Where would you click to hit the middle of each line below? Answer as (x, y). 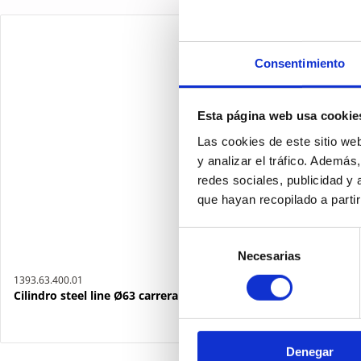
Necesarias (269, 255)
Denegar (310, 352)
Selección (204, 236)
